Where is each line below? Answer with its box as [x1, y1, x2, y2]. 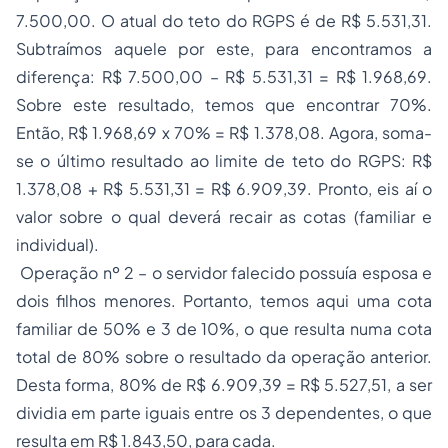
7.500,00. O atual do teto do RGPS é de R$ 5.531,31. [16, 10, 432, 32]
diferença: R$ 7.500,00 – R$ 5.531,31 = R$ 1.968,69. [16, 66, 432, 88]
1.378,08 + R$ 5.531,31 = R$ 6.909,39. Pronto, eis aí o [16, 178, 432, 200]
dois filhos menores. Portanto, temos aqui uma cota [16, 290, 432, 312]
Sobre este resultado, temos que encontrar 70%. [16, 94, 432, 116]
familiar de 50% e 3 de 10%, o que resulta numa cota [16, 318, 432, 340]
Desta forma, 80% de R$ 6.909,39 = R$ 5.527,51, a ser [16, 374, 432, 396]
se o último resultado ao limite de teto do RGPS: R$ [16, 150, 432, 172]
